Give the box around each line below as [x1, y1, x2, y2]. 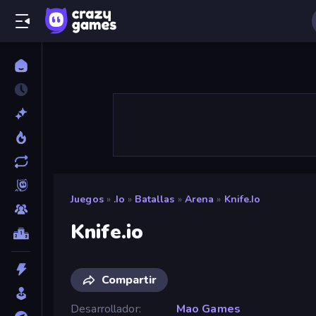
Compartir [102, 272, 157, 288]
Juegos [71, 193, 104, 206]
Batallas [135, 193, 175, 206]
